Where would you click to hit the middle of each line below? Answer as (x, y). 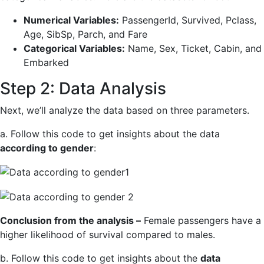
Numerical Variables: (71, 20)
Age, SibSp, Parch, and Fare (85, 34)
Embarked (46, 62)
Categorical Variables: (74, 48)
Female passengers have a (201, 221)
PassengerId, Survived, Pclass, (188, 20)
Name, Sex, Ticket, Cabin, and (193, 48)
